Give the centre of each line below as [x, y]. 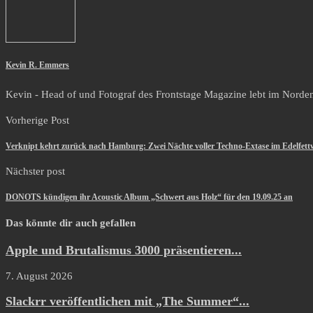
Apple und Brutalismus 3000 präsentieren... [124, 250]
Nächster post [35, 172]
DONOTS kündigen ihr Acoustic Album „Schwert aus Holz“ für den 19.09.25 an [149, 197]
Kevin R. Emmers [37, 65]
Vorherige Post [37, 120]
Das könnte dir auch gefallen [71, 223]
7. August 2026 [39, 276]
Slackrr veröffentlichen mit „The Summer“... [128, 301]
